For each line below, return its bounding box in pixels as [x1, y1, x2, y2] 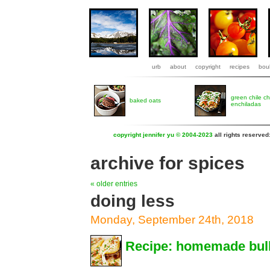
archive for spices [90, 153, 245, 173]
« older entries [90, 180, 137, 188]
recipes [230, 63, 250, 70]
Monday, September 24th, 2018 [90, 213, 254, 226]
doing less [90, 192, 175, 210]
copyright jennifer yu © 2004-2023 [113, 131, 213, 138]
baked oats [130, 97, 161, 104]
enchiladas [231, 101, 261, 107]
